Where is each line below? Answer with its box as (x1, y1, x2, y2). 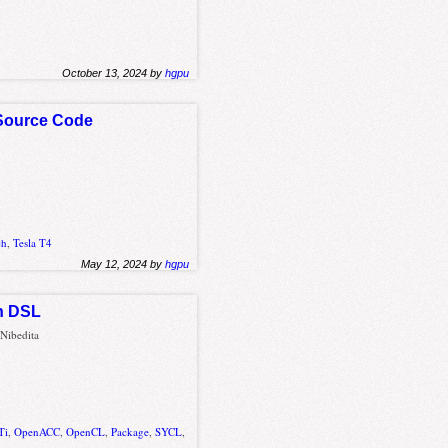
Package (111, 423, 150, 439)
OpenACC (14, 423, 61, 439)
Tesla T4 (13, 235, 53, 251)
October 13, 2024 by (62, 66, 166, 79)
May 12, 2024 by (81, 258, 166, 271)
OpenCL (66, 423, 106, 439)
